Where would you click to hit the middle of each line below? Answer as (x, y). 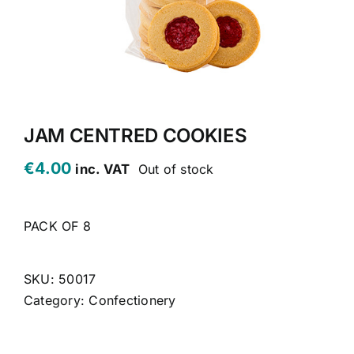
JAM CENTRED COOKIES (136, 135)
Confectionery (132, 300)
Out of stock (176, 169)
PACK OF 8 (58, 226)
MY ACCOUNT (64, 86)
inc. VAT (103, 169)
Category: (56, 300)
